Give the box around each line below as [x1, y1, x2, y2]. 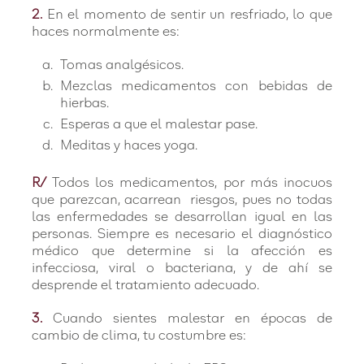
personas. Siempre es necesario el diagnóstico [32, 227, 332, 240]
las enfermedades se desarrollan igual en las [32, 210, 332, 223]
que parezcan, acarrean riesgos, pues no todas [32, 193, 332, 206]
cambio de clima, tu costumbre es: [32, 329, 247, 342]
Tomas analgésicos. [60, 58, 184, 71]
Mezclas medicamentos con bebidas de [60, 80, 332, 93]
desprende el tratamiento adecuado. [32, 279, 260, 292]
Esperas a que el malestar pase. [60, 118, 258, 131]
